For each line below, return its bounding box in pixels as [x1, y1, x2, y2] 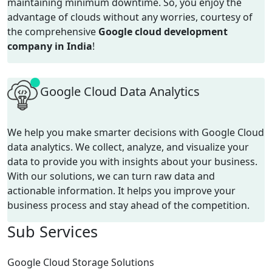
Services [39, 221, 98, 242]
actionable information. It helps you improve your [7, 184, 236, 198]
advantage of [7, 10, 70, 24]
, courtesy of [195, 10, 253, 24]
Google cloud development [98, 25, 228, 39]
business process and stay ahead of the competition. [7, 199, 250, 212]
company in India [7, 39, 92, 53]
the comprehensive [7, 25, 98, 39]
